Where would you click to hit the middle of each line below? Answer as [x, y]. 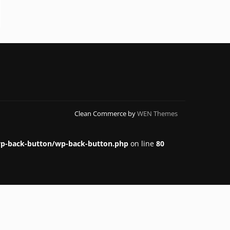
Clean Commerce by [106, 114]
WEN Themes [157, 114]
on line [142, 144]
